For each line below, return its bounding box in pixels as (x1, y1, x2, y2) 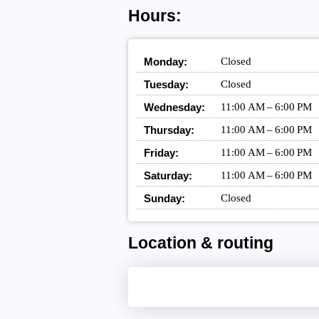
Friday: (143, 146, 179, 159)
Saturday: (143, 169, 192, 182)
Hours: (127, 7, 182, 26)
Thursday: (143, 123, 194, 136)
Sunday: (143, 192, 185, 204)
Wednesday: (143, 100, 205, 113)
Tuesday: (143, 78, 189, 90)
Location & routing (127, 234, 273, 253)
